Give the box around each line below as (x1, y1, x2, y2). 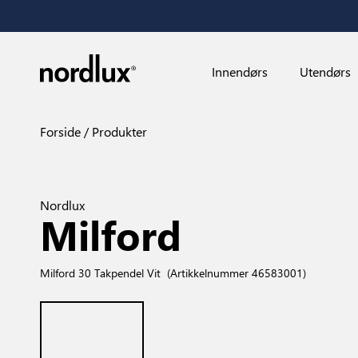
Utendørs (299, 63, 351, 80)
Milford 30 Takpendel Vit (40, 265, 161, 280)
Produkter (89, 123, 147, 140)
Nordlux (40, 197, 85, 213)
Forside (40, 123, 81, 140)
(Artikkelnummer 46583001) (166, 265, 306, 280)
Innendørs (212, 63, 268, 80)
